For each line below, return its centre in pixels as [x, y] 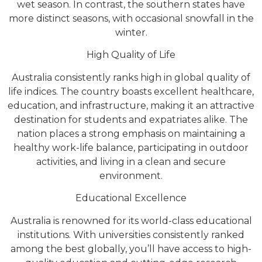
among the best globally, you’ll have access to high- [131, 249]
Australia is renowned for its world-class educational [131, 220]
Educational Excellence [131, 198]
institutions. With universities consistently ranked [131, 235]
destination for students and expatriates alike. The [131, 119]
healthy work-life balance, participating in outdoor [131, 147]
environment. [131, 175]
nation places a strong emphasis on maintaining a [131, 133]
